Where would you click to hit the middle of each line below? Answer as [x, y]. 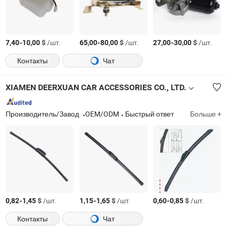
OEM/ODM [102, 114]
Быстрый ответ [150, 114]
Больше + [205, 114]
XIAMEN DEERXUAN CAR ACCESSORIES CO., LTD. [96, 87]
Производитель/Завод [43, 114]
